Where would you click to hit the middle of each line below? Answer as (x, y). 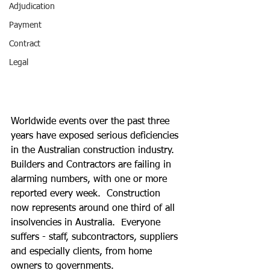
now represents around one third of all (94, 209)
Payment (25, 25)
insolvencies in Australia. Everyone (87, 223)
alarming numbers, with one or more (90, 180)
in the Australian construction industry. (96, 151)
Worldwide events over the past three (92, 122)
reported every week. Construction (87, 194)
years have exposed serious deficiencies (96, 137)
